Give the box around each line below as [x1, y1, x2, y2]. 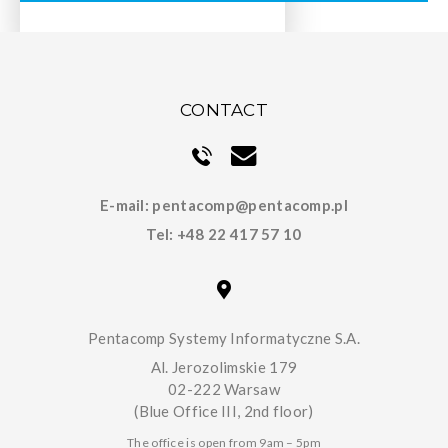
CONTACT [179, 99, 269, 120]
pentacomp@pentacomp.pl [152, 195, 348, 214]
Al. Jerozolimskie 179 [150, 358, 298, 376]
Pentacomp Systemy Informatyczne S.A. [88, 328, 360, 347]
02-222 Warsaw [168, 380, 280, 398]
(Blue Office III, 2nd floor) [134, 402, 314, 420]
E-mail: [99, 195, 153, 214]
